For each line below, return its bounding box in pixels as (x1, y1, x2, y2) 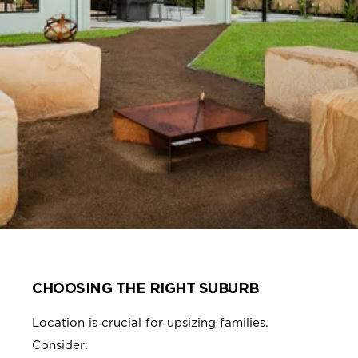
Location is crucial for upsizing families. (32, 316, 268, 331)
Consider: (32, 338, 88, 353)
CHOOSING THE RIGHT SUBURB (32, 280, 259, 297)
